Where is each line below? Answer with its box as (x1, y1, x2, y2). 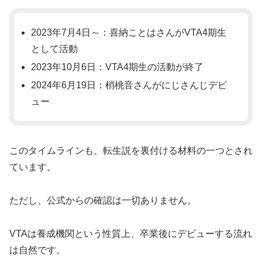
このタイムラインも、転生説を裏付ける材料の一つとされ (9, 146, 253, 156)
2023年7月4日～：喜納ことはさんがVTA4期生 (31, 27, 227, 37)
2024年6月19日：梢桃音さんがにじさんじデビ (31, 80, 227, 91)
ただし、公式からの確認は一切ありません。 (9, 195, 196, 205)
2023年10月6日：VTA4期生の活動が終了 (31, 61, 204, 72)
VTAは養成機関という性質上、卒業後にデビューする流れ (9, 228, 252, 239)
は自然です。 (9, 244, 65, 255)
